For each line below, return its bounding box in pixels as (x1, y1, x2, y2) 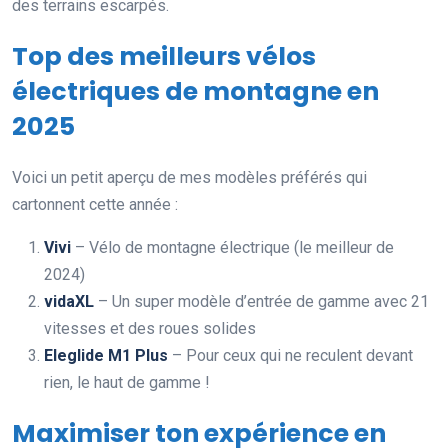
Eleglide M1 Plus (44, 345, 168, 365)
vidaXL (44, 291, 94, 311)
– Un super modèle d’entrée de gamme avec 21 (94, 291, 429, 311)
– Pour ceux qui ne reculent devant (168, 345, 413, 365)
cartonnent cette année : (12, 194, 178, 214)
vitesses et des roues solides (44, 318, 256, 338)
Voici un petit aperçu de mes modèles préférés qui (12, 167, 367, 187)
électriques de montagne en (12, 73, 379, 109)
